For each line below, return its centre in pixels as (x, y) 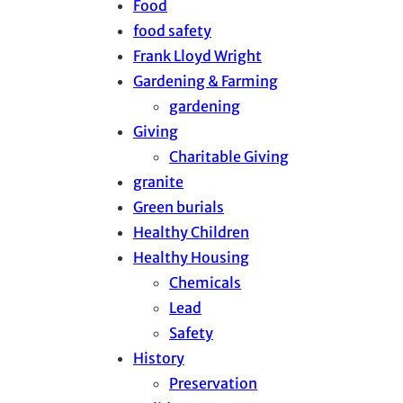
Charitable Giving (229, 157)
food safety (172, 31)
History (159, 358)
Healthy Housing (191, 258)
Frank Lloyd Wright (197, 56)
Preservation (213, 384)
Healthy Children (191, 233)
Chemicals (205, 283)
